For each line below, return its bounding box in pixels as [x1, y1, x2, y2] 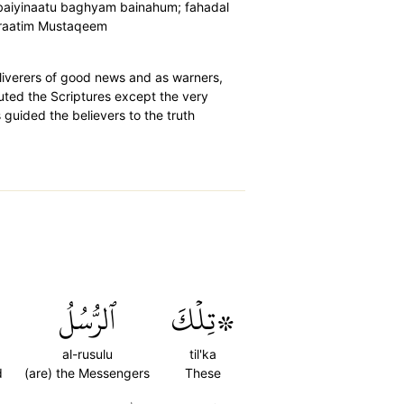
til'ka [189, 346, 216, 362]
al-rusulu [61, 346, 113, 362]
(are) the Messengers [24, 365, 150, 381]
